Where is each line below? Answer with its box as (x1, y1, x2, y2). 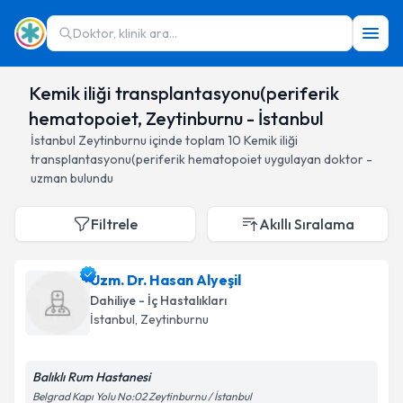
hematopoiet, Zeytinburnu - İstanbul (28, 107, 323, 130)
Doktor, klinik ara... (73, 25, 177, 41)
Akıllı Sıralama (259, 215, 354, 233)
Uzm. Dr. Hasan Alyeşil (90, 271, 241, 289)
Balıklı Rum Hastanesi (32, 369, 150, 385)
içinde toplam (147, 132, 225, 148)
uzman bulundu (31, 170, 113, 186)
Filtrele (91, 215, 138, 233)
